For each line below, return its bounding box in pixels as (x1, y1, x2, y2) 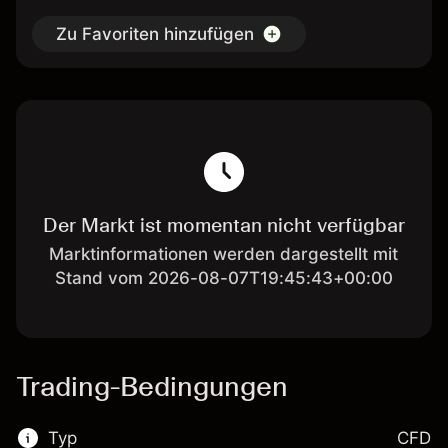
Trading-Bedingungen (16, 369, 288, 403)
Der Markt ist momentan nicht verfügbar (42, 213, 405, 237)
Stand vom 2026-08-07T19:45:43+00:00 (54, 268, 393, 288)
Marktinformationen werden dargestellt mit (49, 244, 399, 264)
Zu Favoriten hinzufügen (56, 24, 254, 44)
